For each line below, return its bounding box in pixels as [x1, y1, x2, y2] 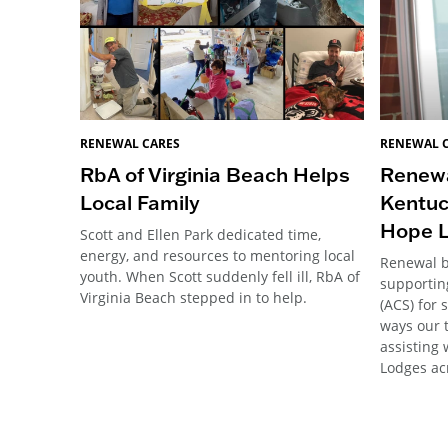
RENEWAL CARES [80, 135, 180, 153]
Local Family [80, 189, 200, 216]
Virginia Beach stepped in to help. [80, 288, 307, 308]
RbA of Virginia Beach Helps [80, 161, 350, 188]
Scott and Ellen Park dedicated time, [80, 225, 321, 245]
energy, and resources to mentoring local [80, 246, 355, 266]
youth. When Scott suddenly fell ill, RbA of [80, 267, 360, 287]
